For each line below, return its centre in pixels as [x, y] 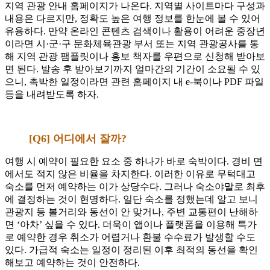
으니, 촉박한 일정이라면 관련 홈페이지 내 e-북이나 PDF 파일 [134, 82]
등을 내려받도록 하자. [52, 95]
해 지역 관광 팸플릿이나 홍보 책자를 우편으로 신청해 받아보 [135, 57]
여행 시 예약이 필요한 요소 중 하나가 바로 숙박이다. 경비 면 [134, 162]
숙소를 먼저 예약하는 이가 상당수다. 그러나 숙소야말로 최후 [135, 187]
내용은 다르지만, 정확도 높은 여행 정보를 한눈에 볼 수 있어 [133, 19]
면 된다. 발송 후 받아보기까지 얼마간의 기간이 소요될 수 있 [133, 69]
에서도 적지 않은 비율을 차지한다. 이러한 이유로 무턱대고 [130, 174]
